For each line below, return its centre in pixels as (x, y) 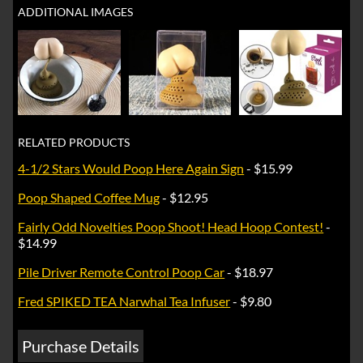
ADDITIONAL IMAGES (76, 11)
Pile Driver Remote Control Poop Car (122, 272)
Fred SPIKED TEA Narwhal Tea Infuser (124, 301)
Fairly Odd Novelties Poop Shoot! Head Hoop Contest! (171, 227)
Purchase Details (81, 346)
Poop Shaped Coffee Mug (89, 198)
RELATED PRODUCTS (74, 143)
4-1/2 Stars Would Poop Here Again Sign (131, 169)
